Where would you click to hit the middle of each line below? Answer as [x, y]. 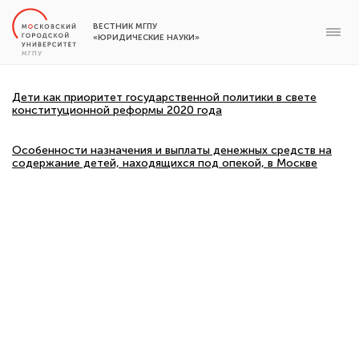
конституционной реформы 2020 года [117, 110]
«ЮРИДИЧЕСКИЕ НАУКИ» [146, 38]
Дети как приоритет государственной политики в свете [164, 97]
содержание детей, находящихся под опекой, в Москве [165, 163]
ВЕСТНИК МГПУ [125, 26]
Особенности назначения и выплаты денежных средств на [172, 150]
